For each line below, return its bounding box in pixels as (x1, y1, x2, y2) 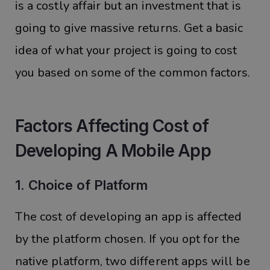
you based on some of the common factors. (15, 64, 251, 81)
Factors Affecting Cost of (15, 115, 209, 136)
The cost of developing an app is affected (15, 209, 242, 225)
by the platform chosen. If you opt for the (15, 231, 240, 248)
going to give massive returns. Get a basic (15, 19, 243, 36)
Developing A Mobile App (15, 140, 211, 161)
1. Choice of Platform (15, 177, 148, 193)
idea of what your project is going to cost (15, 42, 237, 58)
